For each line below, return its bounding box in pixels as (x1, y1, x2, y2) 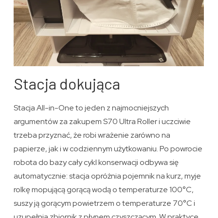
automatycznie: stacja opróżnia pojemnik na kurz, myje (14, 171, 201, 182)
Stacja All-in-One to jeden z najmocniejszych (14, 103, 169, 113)
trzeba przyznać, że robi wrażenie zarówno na (14, 130, 171, 141)
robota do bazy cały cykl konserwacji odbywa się (14, 157, 179, 168)
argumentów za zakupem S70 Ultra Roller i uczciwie (14, 116, 191, 127)
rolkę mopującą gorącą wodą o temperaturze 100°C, (14, 184, 194, 195)
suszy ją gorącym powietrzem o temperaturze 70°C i (14, 198, 196, 209)
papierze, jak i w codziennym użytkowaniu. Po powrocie (14, 144, 203, 154)
